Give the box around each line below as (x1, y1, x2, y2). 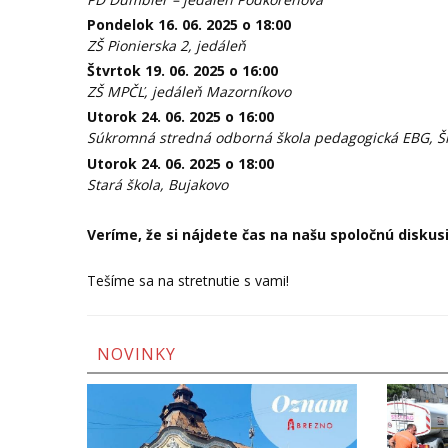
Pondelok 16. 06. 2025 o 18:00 (87, 15, 291, 35)
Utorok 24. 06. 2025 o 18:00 (87, 153, 274, 173)
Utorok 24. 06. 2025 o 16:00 (87, 107, 274, 127)
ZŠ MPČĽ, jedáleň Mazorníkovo (87, 82, 291, 102)
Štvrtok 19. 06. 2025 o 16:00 (87, 61, 278, 81)
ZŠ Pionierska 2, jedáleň (87, 36, 246, 56)
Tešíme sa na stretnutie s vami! (87, 271, 289, 291)
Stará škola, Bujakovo (87, 174, 228, 194)
